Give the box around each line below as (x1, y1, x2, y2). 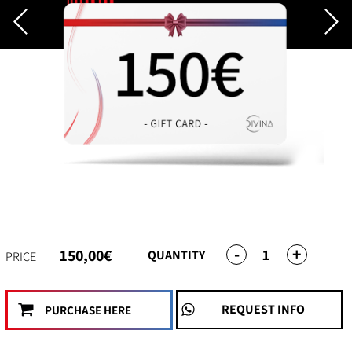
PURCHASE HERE (45, 302, 132, 317)
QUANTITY (147, 247, 205, 264)
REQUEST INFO (222, 301, 306, 318)
